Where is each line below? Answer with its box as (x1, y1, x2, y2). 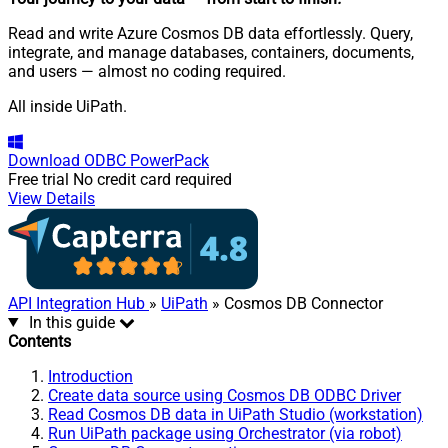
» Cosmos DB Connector (208, 293, 383, 313)
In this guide (28, 312, 115, 332)
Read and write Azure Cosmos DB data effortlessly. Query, (8, 23, 413, 43)
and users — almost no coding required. (8, 61, 286, 81)
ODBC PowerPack (84, 150, 209, 170)
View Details (8, 188, 95, 208)
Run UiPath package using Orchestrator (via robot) (48, 423, 402, 443)
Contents (8, 331, 71, 351)
